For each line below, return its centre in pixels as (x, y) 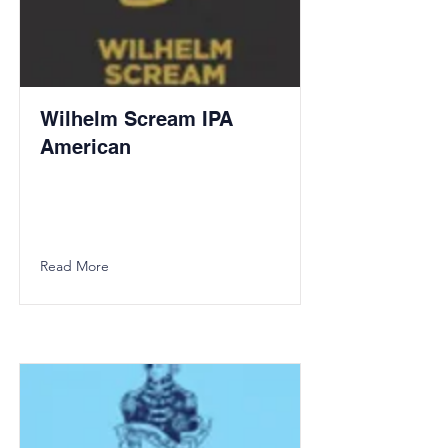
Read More (74, 266)
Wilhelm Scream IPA (136, 119)
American (85, 147)
